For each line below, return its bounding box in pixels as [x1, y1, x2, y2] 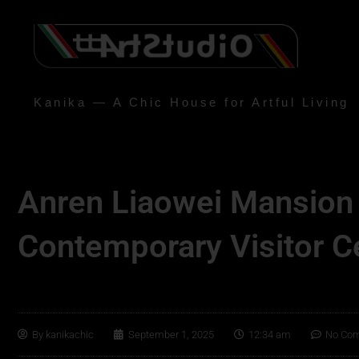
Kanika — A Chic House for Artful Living [34, 95, 349, 109]
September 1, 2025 [128, 329, 214, 341]
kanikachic [43, 329, 94, 341]
